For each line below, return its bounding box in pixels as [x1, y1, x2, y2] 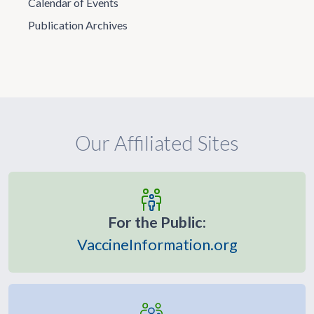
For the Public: [108, 213, 206, 231]
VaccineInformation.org [76, 235, 238, 254]
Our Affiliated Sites [75, 131, 239, 155]
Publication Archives [28, 18, 128, 32]
